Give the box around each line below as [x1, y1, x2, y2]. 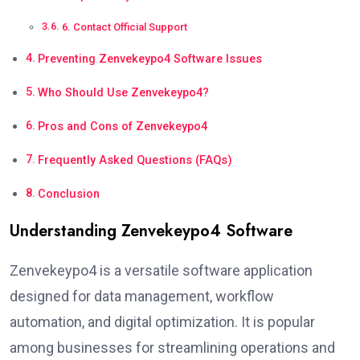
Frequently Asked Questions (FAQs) [37, 153, 232, 167]
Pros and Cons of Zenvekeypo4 [37, 119, 207, 133]
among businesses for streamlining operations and [10, 338, 335, 356]
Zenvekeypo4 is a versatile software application [10, 261, 313, 279]
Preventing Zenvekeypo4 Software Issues [37, 51, 262, 66]
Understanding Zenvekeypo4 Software [10, 219, 292, 243]
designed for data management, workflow [10, 287, 274, 305]
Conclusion [37, 186, 100, 201]
